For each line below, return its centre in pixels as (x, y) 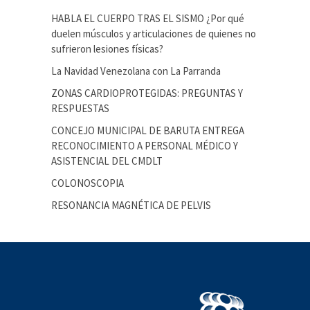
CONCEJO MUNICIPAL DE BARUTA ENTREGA (148, 130)
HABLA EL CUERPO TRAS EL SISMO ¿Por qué (148, 18)
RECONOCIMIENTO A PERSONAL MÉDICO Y (145, 145)
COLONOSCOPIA (88, 183)
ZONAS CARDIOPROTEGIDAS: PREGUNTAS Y (147, 93)
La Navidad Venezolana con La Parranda (136, 71)
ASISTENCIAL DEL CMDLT (107, 161)
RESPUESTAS (80, 108)
